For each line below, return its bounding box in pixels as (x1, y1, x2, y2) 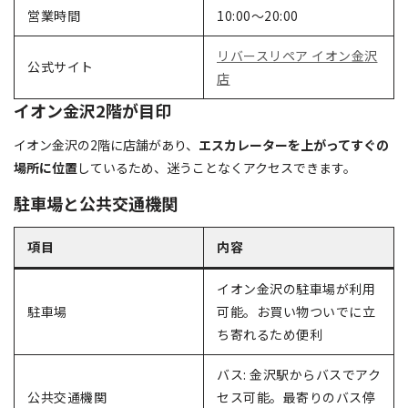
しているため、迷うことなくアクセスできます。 (77, 158, 356, 177)
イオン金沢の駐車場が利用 (217, 279, 375, 298)
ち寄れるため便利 (217, 324, 322, 343)
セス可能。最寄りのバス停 (217, 387, 375, 406)
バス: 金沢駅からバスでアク (217, 364, 381, 383)
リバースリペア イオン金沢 (217, 46, 378, 66)
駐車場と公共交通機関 (14, 190, 178, 215)
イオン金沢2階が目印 (14, 98, 171, 123)
